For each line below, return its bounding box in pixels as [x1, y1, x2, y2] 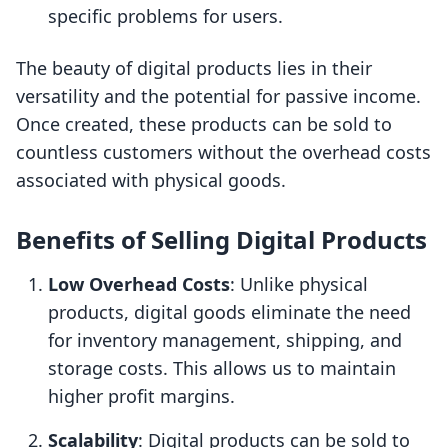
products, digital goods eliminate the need [48, 300, 411, 325]
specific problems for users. [48, 4, 283, 29]
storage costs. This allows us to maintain [48, 356, 396, 381]
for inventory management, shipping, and [48, 328, 402, 353]
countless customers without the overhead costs [16, 140, 431, 165]
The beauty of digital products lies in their [16, 56, 372, 81]
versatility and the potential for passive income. [16, 84, 421, 109]
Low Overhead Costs [48, 272, 230, 297]
